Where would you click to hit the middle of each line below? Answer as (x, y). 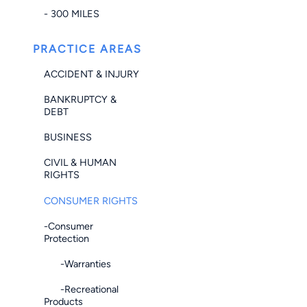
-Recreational (81, 290)
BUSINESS (68, 137)
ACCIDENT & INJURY (91, 74)
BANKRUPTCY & (80, 100)
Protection (66, 238)
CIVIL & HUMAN (80, 163)
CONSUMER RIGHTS (91, 200)
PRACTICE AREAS (87, 49)
